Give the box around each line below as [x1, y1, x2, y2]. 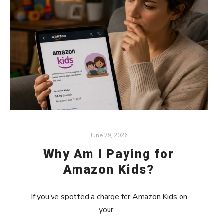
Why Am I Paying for [43, 146, 175, 161]
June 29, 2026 [90, 131, 127, 139]
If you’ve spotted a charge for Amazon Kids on [30, 191, 187, 202]
